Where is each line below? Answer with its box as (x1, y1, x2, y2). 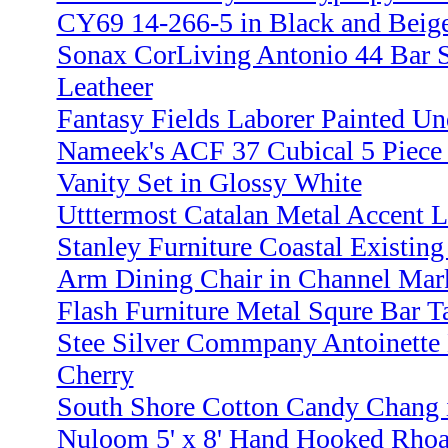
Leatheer (56, 71, 153, 103)
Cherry (56, 359, 134, 391)
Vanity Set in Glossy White (56, 167, 362, 199)
